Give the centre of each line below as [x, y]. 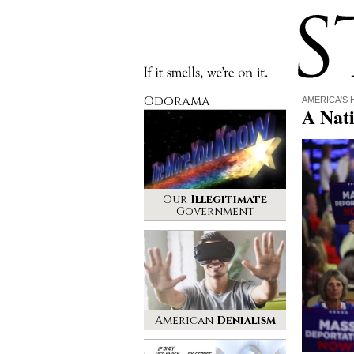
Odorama [177, 101]
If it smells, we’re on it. [187, 71]
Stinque [312, 20]
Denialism [246, 320]
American [185, 320]
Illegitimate [229, 200]
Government [215, 211]
